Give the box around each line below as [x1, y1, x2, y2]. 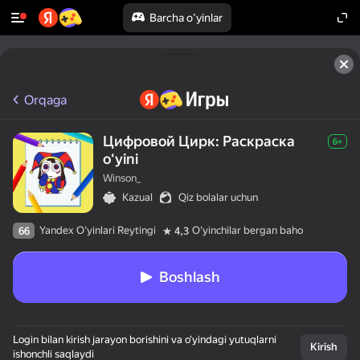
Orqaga [24, 92, 67, 108]
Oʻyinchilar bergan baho [192, 224, 303, 236]
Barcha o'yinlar [149, 11, 223, 24]
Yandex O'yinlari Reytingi [39, 224, 156, 236]
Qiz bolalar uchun [178, 191, 258, 203]
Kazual [122, 191, 153, 203]
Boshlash [159, 268, 220, 285]
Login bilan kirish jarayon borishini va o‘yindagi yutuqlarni [13, 333, 276, 346]
